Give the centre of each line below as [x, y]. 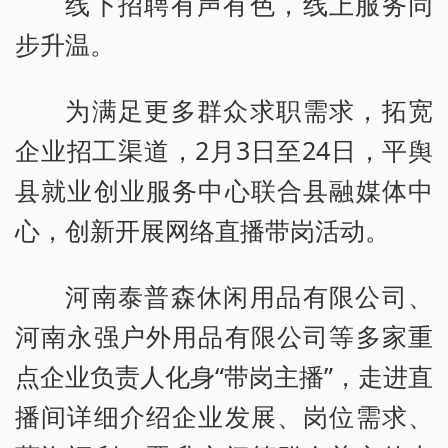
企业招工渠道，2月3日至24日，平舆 [224, 150]
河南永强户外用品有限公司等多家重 [224, 336]
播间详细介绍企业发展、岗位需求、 [224, 416]
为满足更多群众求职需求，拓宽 [249, 110]
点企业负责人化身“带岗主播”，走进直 [224, 376]
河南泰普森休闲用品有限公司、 [249, 296]
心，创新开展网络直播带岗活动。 [202, 230]
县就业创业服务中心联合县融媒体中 [224, 190]
